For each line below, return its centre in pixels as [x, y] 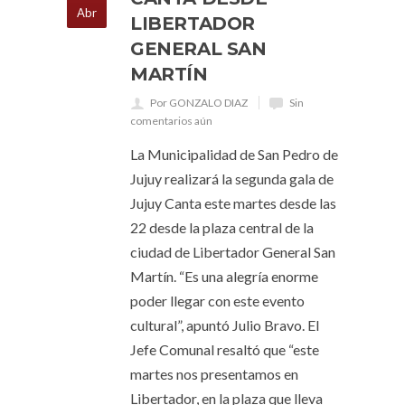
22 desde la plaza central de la [222, 227]
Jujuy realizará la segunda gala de [232, 179]
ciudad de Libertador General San [233, 252]
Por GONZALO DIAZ [199, 103]
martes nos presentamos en [214, 374]
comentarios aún [171, 121]
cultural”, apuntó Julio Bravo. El [225, 325]
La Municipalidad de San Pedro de [234, 154]
